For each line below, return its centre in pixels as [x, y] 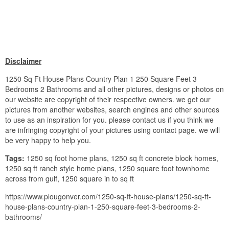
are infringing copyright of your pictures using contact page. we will [112, 130]
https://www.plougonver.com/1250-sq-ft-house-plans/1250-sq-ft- [108, 197]
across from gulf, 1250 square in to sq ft [70, 179]
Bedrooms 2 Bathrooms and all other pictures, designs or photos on [114, 89]
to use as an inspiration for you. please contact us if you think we [109, 120]
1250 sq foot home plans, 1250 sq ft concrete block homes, [121, 158]
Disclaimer [23, 61]
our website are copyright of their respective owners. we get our [108, 99]
